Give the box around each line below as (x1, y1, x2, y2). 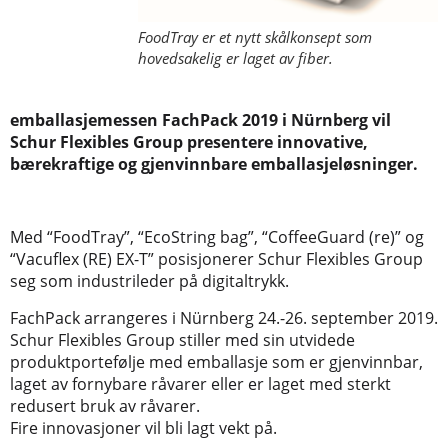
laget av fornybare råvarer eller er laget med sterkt (10, 372, 391, 395)
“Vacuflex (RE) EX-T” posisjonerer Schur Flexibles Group (10, 248, 423, 271)
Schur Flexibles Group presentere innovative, (10, 131, 368, 154)
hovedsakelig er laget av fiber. (138, 48, 333, 69)
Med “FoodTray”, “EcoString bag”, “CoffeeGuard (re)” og (10, 226, 424, 249)
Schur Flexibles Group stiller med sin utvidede (10, 328, 355, 351)
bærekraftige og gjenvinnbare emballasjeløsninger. (10, 153, 418, 176)
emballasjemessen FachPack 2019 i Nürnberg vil (10, 109, 391, 132)
